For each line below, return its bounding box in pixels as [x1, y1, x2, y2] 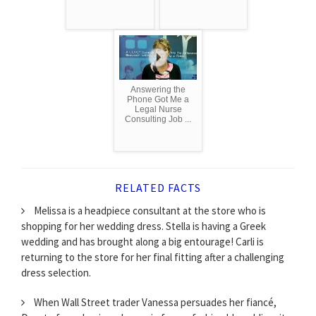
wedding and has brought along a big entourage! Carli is [21, 234, 264, 248]
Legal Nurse [134, 104, 182, 114]
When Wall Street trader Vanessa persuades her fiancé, [32, 295, 276, 309]
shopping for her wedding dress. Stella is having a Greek [21, 219, 266, 233]
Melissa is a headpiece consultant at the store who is [32, 203, 266, 217]
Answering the [130, 84, 186, 95]
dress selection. [21, 265, 91, 279]
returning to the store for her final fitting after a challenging [21, 250, 284, 264]
